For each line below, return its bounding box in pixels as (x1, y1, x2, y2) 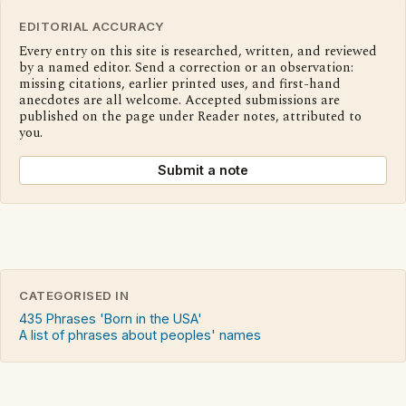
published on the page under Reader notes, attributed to (19, 106, 362, 127)
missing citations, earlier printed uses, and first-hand (19, 73, 341, 94)
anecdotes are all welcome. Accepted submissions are (19, 90, 340, 111)
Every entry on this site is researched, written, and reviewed (19, 41, 377, 62)
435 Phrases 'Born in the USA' (19, 310, 202, 326)
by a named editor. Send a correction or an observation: (19, 57, 353, 78)
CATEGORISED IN (19, 287, 130, 303)
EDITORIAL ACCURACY (19, 18, 165, 34)
